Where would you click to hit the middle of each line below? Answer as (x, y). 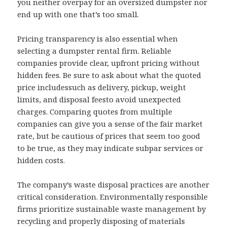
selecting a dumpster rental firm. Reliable (94, 51)
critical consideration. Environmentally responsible (113, 197)
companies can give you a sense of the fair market (110, 124)
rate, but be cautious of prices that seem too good (109, 136)
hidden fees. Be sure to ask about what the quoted (109, 75)
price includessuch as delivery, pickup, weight (102, 87)
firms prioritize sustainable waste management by (112, 209)
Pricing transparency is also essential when (98, 39)
